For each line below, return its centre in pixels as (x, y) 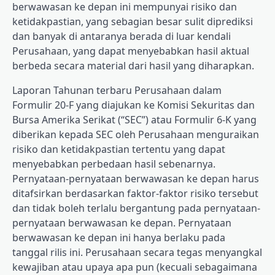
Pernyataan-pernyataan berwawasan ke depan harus (136, 179)
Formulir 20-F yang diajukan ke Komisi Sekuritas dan (134, 105)
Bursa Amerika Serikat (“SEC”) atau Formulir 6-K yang (134, 120)
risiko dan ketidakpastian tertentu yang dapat (119, 149)
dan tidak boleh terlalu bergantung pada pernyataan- (136, 208)
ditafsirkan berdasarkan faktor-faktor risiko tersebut (135, 194)
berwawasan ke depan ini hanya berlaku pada (119, 238)
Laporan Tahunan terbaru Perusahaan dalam (117, 91)
